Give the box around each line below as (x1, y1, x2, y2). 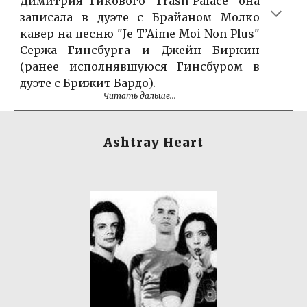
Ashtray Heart (103, 135, 204, 150)
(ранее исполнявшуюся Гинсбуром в (20, 59, 260, 73)
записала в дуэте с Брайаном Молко (20, 10, 260, 24)
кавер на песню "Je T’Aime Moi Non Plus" (20, 26, 260, 40)
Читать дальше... (103, 90, 176, 101)
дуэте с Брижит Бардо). (20, 75, 156, 90)
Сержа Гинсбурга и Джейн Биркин (20, 42, 260, 57)
